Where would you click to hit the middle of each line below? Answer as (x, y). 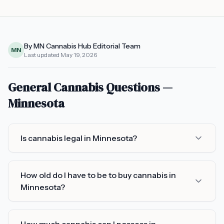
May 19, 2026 (79, 55)
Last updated (42, 55)
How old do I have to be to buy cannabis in (98, 175)
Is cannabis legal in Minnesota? (79, 138)
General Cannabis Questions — (90, 87)
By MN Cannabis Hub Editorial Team (82, 46)
